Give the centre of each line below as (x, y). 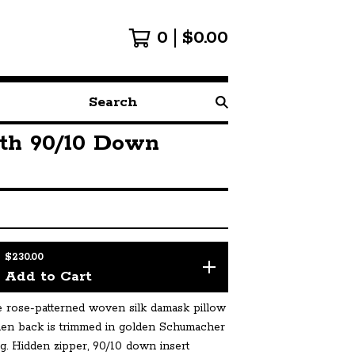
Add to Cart (48, 277)
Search (100, 110)
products (105, 129)
